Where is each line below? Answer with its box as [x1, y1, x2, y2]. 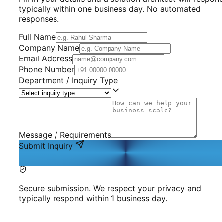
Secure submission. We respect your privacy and [19, 183, 201, 194]
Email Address [19, 54, 72, 64]
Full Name [19, 32, 55, 42]
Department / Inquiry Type [19, 75, 118, 86]
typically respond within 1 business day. [19, 193, 167, 204]
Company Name [19, 43, 79, 53]
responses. [19, 14, 59, 24]
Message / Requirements [19, 130, 111, 140]
